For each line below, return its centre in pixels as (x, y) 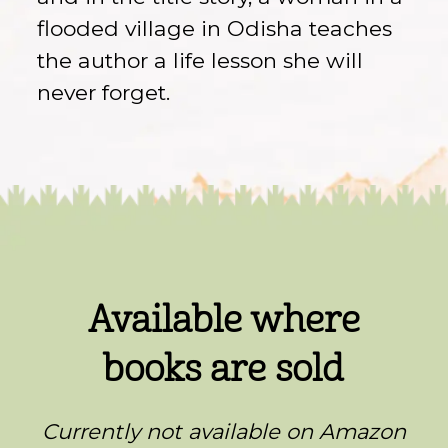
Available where (223, 319)
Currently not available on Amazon (223, 431)
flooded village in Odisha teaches (215, 28)
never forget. (104, 92)
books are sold (224, 368)
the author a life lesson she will (200, 60)
